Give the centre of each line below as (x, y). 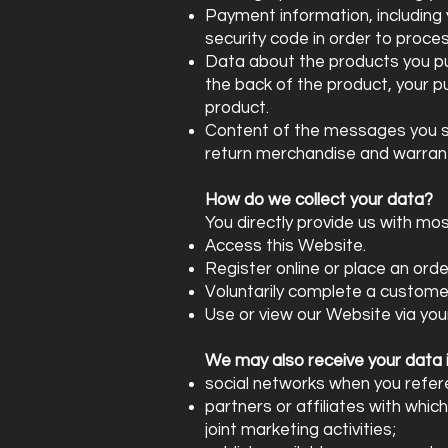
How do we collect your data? (319, 200)
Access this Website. (285, 246)
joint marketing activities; (300, 430)
